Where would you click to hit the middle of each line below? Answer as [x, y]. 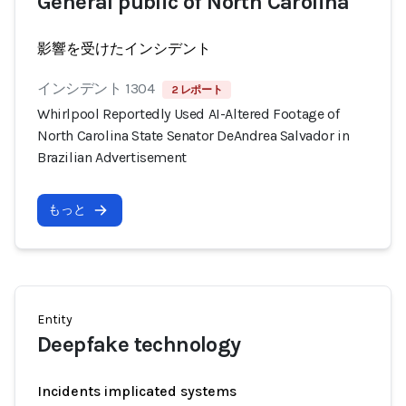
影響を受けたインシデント [124, 48]
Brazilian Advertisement [112, 157]
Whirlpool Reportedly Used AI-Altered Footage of [188, 114]
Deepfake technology [139, 344]
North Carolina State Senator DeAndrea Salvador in [193, 135]
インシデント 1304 [96, 88]
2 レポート [197, 90]
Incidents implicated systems [137, 391]
